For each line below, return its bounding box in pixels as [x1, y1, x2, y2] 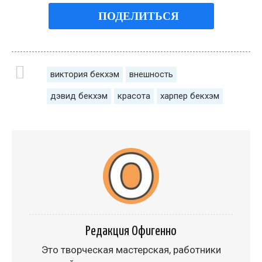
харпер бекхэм [160, 90, 219, 101]
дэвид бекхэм [50, 90, 108, 101]
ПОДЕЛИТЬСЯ [98, 9, 179, 23]
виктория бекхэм [50, 68, 119, 80]
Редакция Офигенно [85, 224, 177, 238]
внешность [129, 68, 173, 80]
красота [118, 90, 150, 101]
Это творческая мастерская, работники [41, 243, 221, 256]
